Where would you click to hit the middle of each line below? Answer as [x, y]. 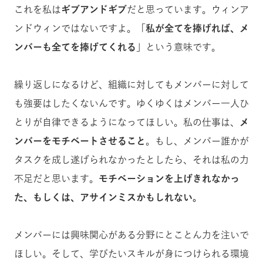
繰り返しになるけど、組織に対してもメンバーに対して [131, 85]
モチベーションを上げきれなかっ [169, 178]
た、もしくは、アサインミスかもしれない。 [108, 197]
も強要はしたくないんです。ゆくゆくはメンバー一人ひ [131, 103]
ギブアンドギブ [94, 9]
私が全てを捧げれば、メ [197, 28]
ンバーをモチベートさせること [80, 141]
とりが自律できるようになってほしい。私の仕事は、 [127, 122]
